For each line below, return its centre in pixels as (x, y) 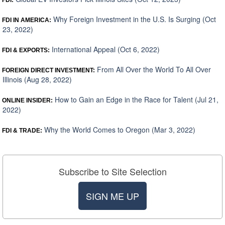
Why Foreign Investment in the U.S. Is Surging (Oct (134, 19)
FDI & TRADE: (22, 131)
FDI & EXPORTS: (26, 50)
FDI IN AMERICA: (27, 20)
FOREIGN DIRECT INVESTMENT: (48, 71)
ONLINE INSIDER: (27, 101)
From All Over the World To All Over (153, 70)
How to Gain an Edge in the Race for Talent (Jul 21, (136, 100)
